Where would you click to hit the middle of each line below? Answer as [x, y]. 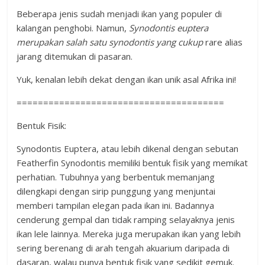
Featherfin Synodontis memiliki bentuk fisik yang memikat [132, 163]
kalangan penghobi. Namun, [73, 28]
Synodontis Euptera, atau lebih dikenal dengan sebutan [128, 149]
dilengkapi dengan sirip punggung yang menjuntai [116, 191]
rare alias [223, 42]
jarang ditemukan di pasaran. [75, 56]
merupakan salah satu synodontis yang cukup [110, 42]
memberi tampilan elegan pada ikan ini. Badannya [116, 206]
